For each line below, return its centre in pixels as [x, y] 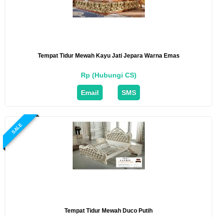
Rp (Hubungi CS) [108, 75]
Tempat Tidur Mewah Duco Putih [108, 210]
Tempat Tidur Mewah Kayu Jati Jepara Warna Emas [108, 55]
